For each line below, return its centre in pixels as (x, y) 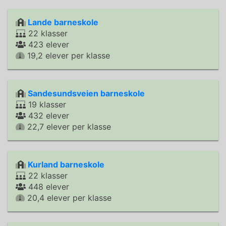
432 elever (47, 116)
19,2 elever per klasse (67, 55)
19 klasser (46, 104)
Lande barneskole (63, 22)
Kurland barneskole (66, 164)
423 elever (47, 44)
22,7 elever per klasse (68, 127)
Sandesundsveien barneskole (86, 93)
